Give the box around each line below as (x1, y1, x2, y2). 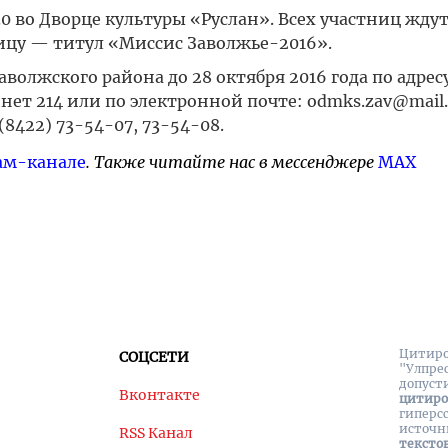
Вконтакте (119, 386, 200, 404)
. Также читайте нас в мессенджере (85, 152, 378, 172)
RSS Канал (119, 424, 193, 442)
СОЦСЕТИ (119, 348, 189, 366)
